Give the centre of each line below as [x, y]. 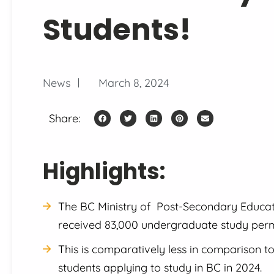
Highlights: [104, 171]
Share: [65, 118]
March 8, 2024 [134, 83]
